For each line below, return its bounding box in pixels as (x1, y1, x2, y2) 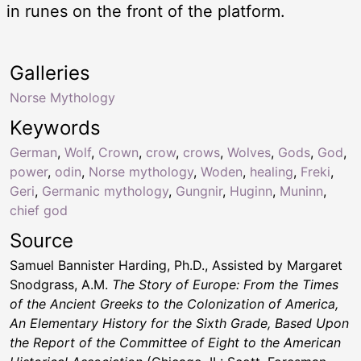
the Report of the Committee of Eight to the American (10, 334, 341, 351)
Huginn (230, 182, 272, 199)
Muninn (280, 182, 323, 199)
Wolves (227, 143, 271, 160)
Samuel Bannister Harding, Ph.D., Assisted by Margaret (10, 256, 342, 273)
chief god (10, 201, 68, 218)
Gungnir (176, 182, 222, 199)
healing (250, 163, 293, 180)
